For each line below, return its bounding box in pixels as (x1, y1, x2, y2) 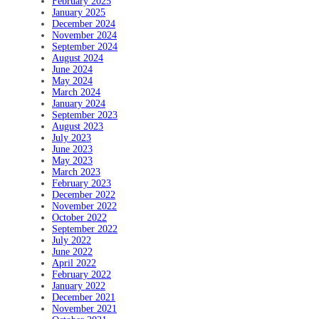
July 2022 (52, 234, 91, 246)
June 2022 (52, 246, 93, 257)
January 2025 (52, 6, 105, 18)
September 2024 (52, 41, 117, 52)
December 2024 (52, 18, 115, 29)
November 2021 (52, 303, 117, 314)
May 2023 (52, 155, 93, 166)
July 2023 (52, 132, 91, 143)
